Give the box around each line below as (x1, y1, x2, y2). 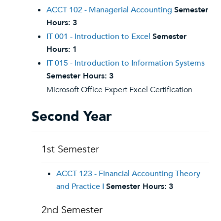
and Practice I (56, 181, 104, 192)
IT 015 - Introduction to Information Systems (46, 58, 205, 69)
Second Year (32, 107, 111, 126)
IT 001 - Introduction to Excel (46, 31, 150, 42)
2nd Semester (41, 203, 103, 217)
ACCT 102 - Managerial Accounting (46, 4, 172, 15)
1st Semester (41, 143, 99, 156)
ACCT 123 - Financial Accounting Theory (56, 168, 200, 179)
